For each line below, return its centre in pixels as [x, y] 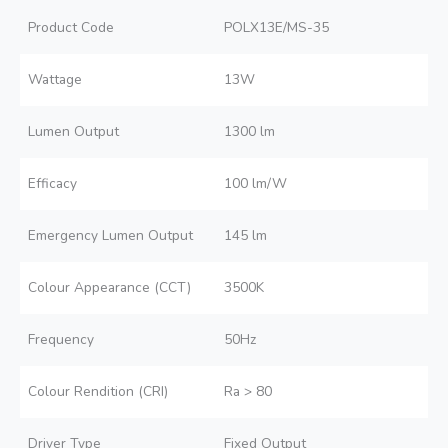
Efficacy [52, 184]
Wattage [55, 80]
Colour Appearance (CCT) [109, 288]
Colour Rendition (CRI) [98, 392]
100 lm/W [255, 184]
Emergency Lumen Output [110, 236]
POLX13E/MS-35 [276, 28]
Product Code [71, 28]
